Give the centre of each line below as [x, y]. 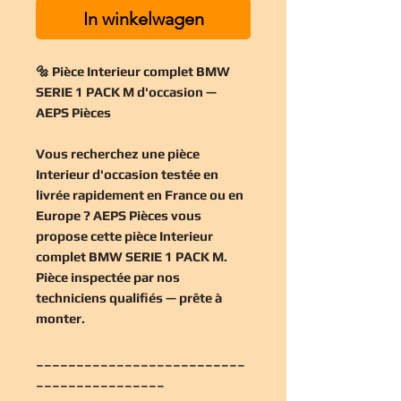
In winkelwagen [143, 18]
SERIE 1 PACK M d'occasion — [126, 91]
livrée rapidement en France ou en [140, 194]
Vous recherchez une [102, 153]
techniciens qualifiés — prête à [129, 297]
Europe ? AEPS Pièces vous [119, 215]
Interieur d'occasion [97, 174]
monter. [60, 318]
